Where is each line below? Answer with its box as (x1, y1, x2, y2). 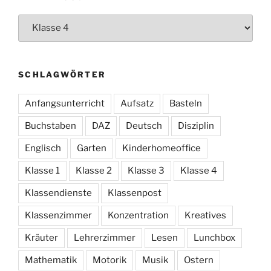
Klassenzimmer (25, 210, 92, 221)
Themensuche (18, 15, 80, 27)
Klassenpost (108, 188, 162, 199)
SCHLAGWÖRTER (18, 69, 106, 79)
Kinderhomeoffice (122, 143, 201, 154)
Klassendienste (25, 188, 92, 199)
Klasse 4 (180, 165, 217, 177)
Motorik (93, 255, 126, 266)
